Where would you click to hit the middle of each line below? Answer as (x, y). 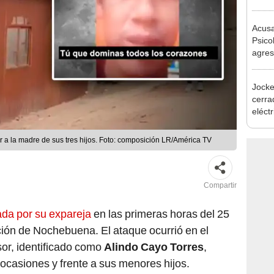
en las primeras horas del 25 (161, 214)
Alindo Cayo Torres (153, 247)
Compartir (220, 186)
